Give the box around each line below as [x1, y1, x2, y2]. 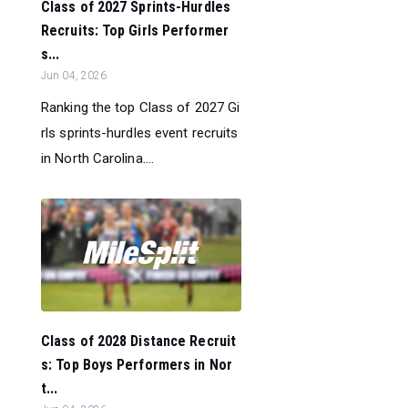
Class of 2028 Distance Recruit [41, 331, 237, 350]
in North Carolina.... [41, 149, 155, 167]
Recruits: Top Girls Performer [41, 21, 229, 39]
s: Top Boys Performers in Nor [41, 355, 232, 373]
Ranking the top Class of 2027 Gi [41, 98, 240, 116]
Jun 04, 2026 [41, 68, 107, 82]
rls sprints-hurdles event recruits [41, 124, 239, 141]
